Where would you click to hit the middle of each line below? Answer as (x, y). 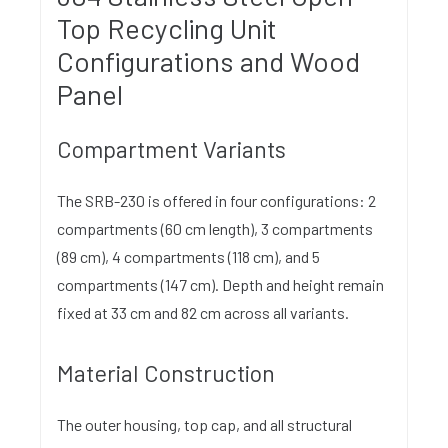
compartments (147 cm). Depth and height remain (220, 284)
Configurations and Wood (208, 60)
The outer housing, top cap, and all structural (204, 424)
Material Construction (166, 372)
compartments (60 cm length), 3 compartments (215, 228)
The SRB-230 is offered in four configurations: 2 (216, 200)
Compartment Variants (171, 148)
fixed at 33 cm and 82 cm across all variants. (203, 312)
